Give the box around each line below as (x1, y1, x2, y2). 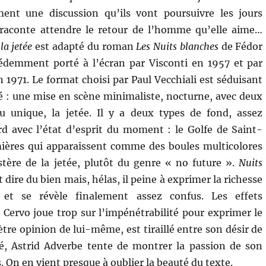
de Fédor (218, 40, 263, 53)
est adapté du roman (32, 40, 137, 53)
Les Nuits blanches (136, 40, 218, 53)
